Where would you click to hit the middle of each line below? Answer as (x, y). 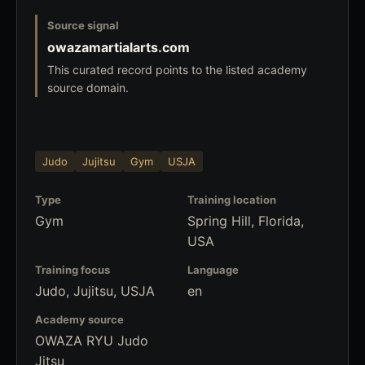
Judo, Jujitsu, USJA (95, 291)
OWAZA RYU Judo (92, 341)
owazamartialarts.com (119, 47)
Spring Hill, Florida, (246, 221)
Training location (232, 200)
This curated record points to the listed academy (177, 70)
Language (213, 270)
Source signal (83, 25)
